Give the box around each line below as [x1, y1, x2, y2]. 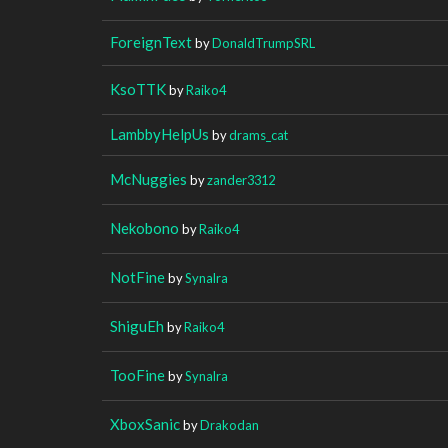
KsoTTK [110, 79, 166, 98]
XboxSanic [110, 414, 180, 433]
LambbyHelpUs [110, 124, 209, 143]
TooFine [110, 365, 165, 384]
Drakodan [200, 416, 259, 433]
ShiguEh [110, 316, 164, 335]
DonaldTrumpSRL [212, 34, 315, 51]
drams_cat [229, 126, 288, 143]
